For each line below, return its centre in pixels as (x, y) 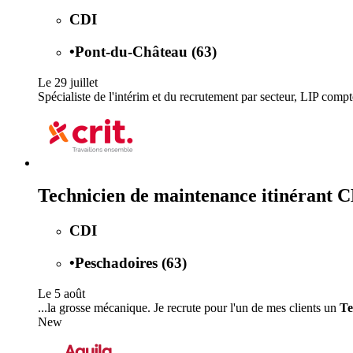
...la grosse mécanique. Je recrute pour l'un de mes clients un (189, 307)
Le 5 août (61, 293)
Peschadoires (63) (131, 263)
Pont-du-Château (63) (146, 51)
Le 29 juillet (68, 82)
